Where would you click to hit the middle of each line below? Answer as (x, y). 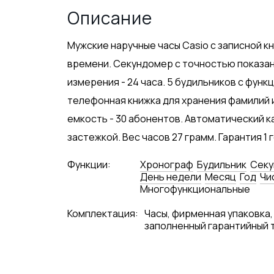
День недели (171, 177)
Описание (110, 18)
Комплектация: (103, 213)
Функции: (89, 165)
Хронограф (167, 165)
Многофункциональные (195, 189)
